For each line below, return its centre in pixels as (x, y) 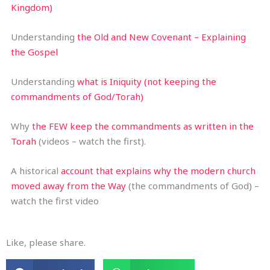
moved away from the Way (68, 185)
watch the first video (55, 200)
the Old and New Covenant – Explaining (162, 36)
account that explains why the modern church (158, 170)
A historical (36, 170)
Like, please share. (46, 242)
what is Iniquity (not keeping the (147, 81)
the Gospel (34, 52)
